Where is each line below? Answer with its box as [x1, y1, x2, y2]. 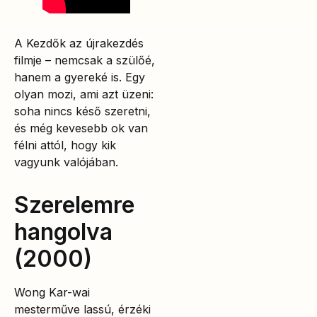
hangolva [14, 217, 113, 246]
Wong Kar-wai [14, 284, 90, 299]
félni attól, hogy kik [14, 137, 116, 152]
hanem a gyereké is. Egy [14, 69, 145, 84]
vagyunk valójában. [14, 154, 118, 169]
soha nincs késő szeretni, [14, 103, 151, 118]
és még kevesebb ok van [14, 120, 148, 135]
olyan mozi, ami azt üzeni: [14, 86, 154, 101]
